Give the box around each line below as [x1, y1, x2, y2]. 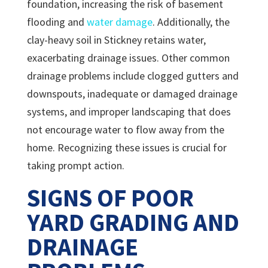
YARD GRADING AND [26, 207, 239, 238]
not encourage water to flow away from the [26, 123, 224, 137]
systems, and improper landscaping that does [26, 105, 231, 119]
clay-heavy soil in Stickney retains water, [26, 33, 206, 47]
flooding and [26, 15, 87, 29]
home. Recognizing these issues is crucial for [26, 141, 227, 155]
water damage [86, 15, 153, 29]
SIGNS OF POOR [26, 182, 194, 214]
